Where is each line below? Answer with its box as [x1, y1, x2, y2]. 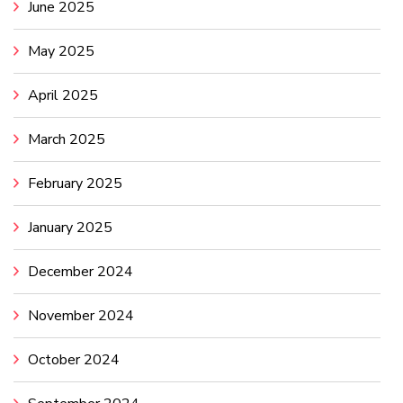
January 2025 [28, 217, 112, 237]
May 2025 [28, 40, 94, 61]
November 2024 [28, 305, 134, 326]
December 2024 [28, 261, 133, 282]
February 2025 [28, 173, 122, 193]
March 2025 [28, 129, 105, 149]
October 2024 [28, 349, 120, 370]
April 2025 [28, 85, 98, 105]
